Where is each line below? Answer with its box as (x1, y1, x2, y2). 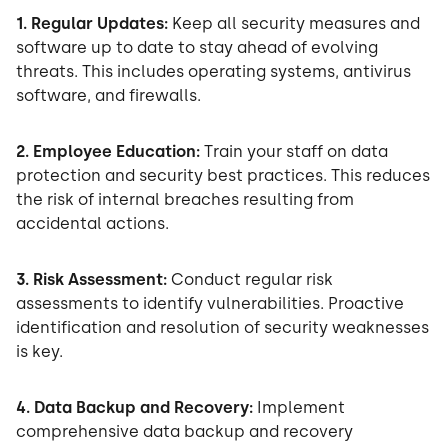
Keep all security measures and (172, 14, 420, 34)
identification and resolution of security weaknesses (16, 318, 429, 338)
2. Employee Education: (16, 142, 204, 162)
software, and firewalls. (16, 86, 201, 106)
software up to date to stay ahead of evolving (16, 38, 378, 58)
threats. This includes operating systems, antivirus (16, 62, 411, 82)
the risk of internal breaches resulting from (16, 190, 354, 210)
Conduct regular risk (171, 270, 333, 290)
